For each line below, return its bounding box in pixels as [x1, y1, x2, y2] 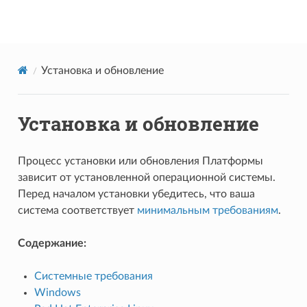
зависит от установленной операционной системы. [17, 171, 275, 183]
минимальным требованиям [136, 204, 278, 216]
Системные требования [34, 270, 153, 282]
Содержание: [17, 237, 86, 249]
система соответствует [17, 204, 137, 216]
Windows [34, 286, 81, 298]
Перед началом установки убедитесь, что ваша [17, 188, 255, 199]
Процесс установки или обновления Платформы [17, 155, 263, 167]
